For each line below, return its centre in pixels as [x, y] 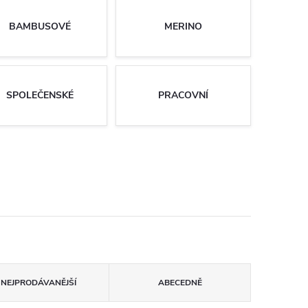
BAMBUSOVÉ [40, 26]
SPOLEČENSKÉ [40, 95]
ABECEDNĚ [180, 283]
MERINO [183, 26]
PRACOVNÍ [183, 95]
